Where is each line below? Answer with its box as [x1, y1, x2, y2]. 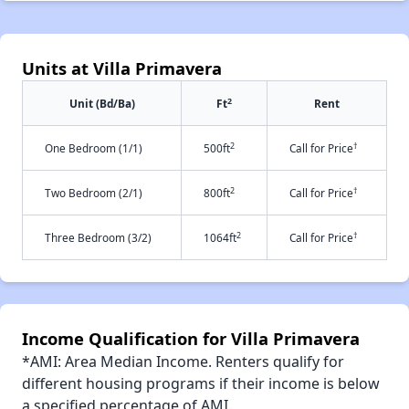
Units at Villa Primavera [22, 56, 222, 79]
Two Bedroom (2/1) [45, 184, 142, 200]
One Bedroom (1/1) [45, 140, 142, 155]
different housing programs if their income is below [22, 372, 380, 393]
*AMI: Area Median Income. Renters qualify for [22, 351, 344, 372]
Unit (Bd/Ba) [68, 95, 135, 110]
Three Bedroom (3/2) [45, 229, 152, 245]
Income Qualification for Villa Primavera [22, 326, 360, 350]
